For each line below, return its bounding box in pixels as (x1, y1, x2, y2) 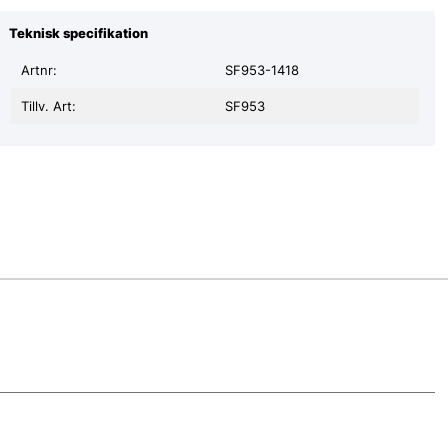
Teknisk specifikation (8, 24, 148, 41)
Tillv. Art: (20, 98, 76, 115)
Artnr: (20, 62, 57, 79)
